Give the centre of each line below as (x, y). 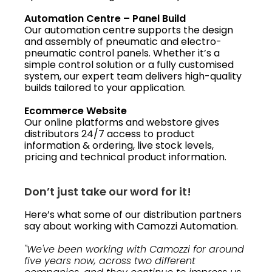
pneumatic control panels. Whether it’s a (122, 53)
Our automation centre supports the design (129, 30)
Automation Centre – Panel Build (105, 18)
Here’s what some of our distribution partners (133, 214)
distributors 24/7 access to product (110, 134)
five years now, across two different (110, 260)
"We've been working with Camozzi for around (134, 249)
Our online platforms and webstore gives (122, 122)
